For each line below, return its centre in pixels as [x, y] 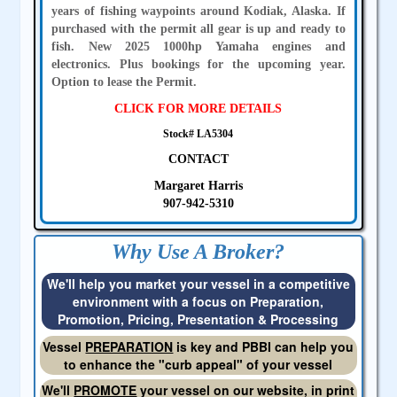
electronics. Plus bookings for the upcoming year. [198, 65]
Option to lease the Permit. [125, 82]
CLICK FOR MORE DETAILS [198, 109]
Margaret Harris [198, 186]
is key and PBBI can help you [264, 347]
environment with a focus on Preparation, [198, 302]
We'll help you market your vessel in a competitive [198, 284]
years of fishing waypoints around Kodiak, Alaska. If [198, 12]
